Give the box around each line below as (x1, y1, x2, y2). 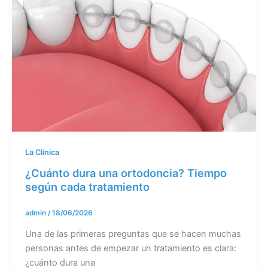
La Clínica (25, 148, 59, 157)
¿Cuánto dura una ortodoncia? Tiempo (25, 166, 227, 179)
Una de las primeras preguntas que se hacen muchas (25, 228, 241, 239)
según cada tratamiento (25, 179, 150, 193)
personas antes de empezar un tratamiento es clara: (25, 242, 236, 254)
